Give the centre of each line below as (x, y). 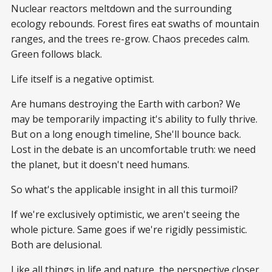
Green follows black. (56, 54)
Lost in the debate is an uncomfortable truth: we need (133, 150)
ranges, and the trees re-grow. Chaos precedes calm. (130, 39)
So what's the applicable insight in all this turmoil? (124, 190)
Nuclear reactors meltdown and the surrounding (121, 9)
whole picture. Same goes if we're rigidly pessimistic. (129, 230)
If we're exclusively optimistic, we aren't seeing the (125, 215)
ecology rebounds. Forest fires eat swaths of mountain (135, 24)
